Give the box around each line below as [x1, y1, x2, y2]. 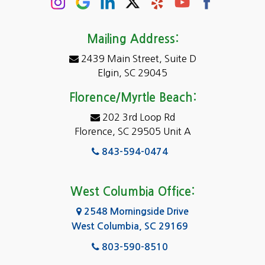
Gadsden [36, 204, 76, 214]
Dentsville [36, 55, 79, 64]
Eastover [36, 80, 75, 89]
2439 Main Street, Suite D [78, 53, 196, 63]
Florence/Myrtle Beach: [69, 91, 196, 104]
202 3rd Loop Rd [99, 112, 175, 122]
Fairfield [36, 130, 72, 139]
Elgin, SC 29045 [98, 67, 167, 77]
